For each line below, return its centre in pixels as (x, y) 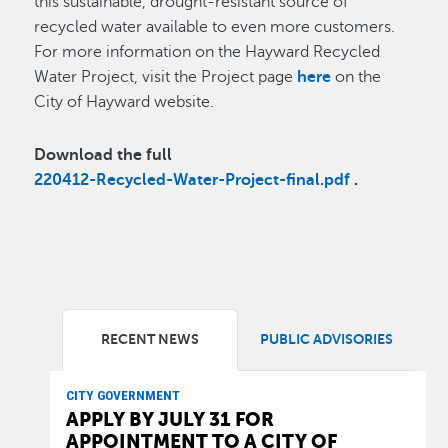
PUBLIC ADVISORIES (326, 339)
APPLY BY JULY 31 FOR (170, 419)
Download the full (103, 155)
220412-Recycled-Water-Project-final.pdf (192, 180)
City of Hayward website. (124, 102)
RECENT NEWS (150, 339)
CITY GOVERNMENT (123, 395)
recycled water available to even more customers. (217, 27)
